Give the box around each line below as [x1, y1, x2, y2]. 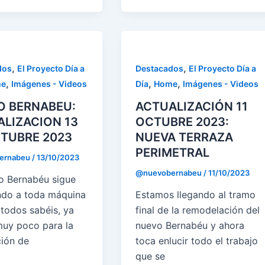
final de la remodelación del [135, 204, 260, 216]
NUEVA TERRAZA [135, 130, 234, 144]
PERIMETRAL [135, 145, 210, 160]
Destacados [135, 63, 184, 73]
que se [135, 250, 166, 263]
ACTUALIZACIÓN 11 [135, 99, 248, 114]
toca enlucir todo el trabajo [135, 235, 258, 247]
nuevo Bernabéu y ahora [135, 219, 245, 232]
